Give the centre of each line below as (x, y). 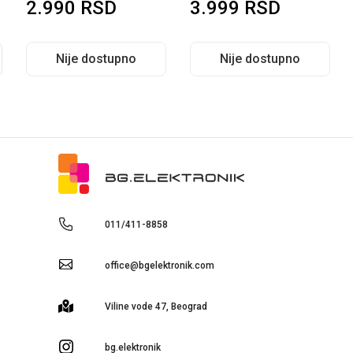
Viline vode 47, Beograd (156, 307)
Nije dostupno (166, 58)
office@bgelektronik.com (159, 266)
